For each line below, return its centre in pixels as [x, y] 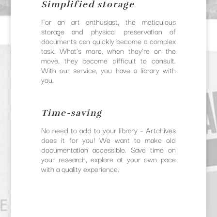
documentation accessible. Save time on [108, 149]
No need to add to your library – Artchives [108, 130]
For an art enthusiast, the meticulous [108, 22]
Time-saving [71, 113]
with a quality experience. [80, 169]
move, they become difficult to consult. [108, 60]
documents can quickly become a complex [108, 41]
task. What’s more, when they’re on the [108, 51]
